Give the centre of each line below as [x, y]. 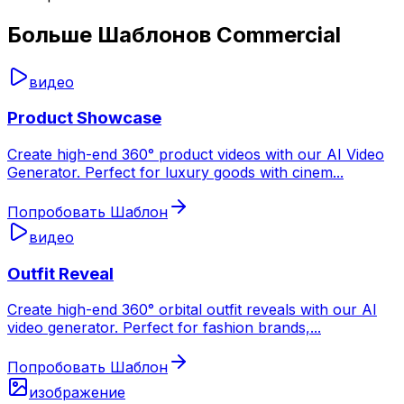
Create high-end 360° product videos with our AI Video [196, 154]
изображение [77, 393]
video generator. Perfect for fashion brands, [159, 328]
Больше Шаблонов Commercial [174, 34]
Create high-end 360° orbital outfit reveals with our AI [192, 310]
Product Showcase [84, 118]
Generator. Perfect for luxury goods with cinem [170, 172]
